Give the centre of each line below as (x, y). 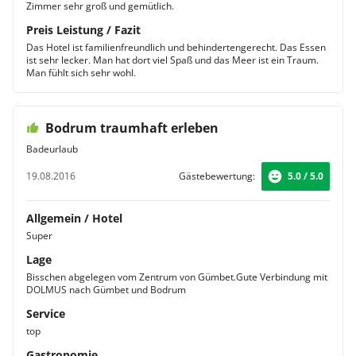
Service (46, 313)
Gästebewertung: (217, 176)
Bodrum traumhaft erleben (132, 128)
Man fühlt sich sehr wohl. (81, 73)
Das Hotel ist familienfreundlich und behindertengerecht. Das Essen (176, 47)
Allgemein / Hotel (74, 218)
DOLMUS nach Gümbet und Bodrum (106, 290)
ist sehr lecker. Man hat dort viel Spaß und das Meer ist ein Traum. (172, 60)
